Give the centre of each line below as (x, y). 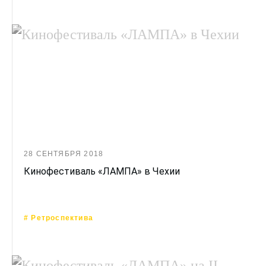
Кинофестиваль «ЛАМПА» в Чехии (102, 171)
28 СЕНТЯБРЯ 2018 (64, 154)
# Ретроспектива (58, 218)
